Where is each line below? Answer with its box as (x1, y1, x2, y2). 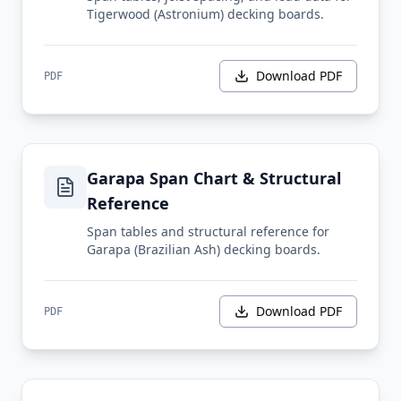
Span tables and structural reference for (87, 223, 329, 240)
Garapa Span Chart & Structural (87, 167, 341, 189)
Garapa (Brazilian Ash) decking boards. (87, 241, 320, 258)
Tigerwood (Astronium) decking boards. (87, 5, 324, 22)
